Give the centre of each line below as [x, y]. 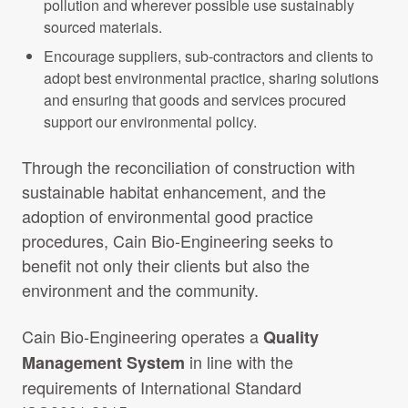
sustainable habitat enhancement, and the [174, 191]
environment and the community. [140, 290]
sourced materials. [103, 27]
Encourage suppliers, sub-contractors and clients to [209, 56]
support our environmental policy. [150, 122]
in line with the [239, 362]
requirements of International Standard [162, 387]
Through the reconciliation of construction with [189, 167]
